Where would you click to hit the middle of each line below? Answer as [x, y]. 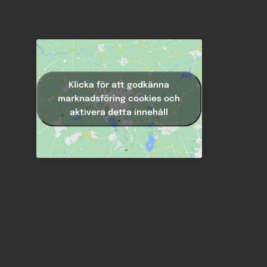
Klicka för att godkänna [119, 85]
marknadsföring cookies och [119, 99]
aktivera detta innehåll [119, 112]
